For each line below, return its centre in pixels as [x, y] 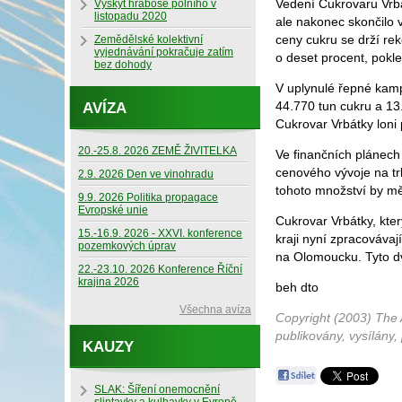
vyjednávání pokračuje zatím [164, 52]
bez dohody [123, 65]
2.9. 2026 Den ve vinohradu [146, 174]
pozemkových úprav [127, 246]
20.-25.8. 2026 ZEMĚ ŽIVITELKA [157, 151]
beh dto [297, 287]
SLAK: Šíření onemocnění [157, 389]
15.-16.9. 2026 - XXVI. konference [160, 233]
